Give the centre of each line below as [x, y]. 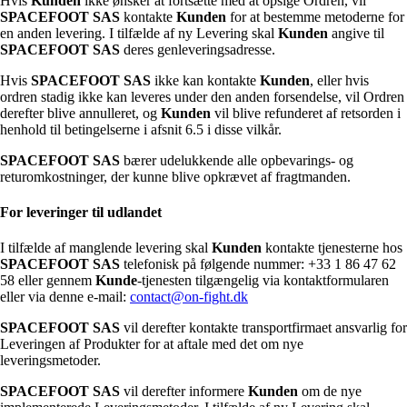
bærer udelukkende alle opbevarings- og [237, 160]
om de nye [330, 392]
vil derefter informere [184, 392]
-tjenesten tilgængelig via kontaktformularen [263, 281]
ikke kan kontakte [205, 80]
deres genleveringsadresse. [198, 49]
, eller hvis [339, 80]
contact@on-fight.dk [189, 297]
